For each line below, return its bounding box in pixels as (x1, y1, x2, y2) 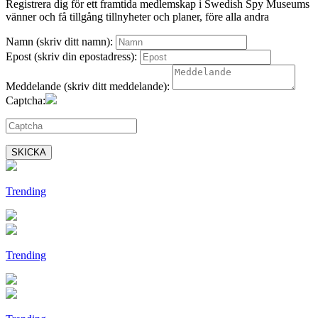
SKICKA (11, 147, 46, 158)
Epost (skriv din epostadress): (6, 50, 137, 63)
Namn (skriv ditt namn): (6, 35, 113, 48)
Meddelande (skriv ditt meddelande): (6, 80, 170, 93)
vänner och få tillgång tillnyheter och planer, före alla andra (6, 11, 269, 23)
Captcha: (6, 94, 45, 107)
